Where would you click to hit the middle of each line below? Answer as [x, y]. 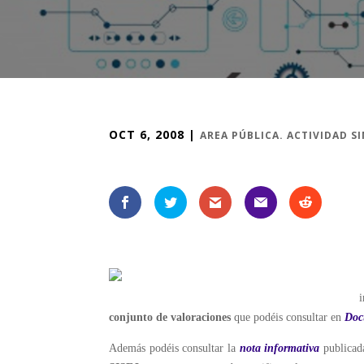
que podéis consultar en [288, 318]
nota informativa [279, 349]
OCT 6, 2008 [147, 134]
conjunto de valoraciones [170, 318]
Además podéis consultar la [174, 349]
